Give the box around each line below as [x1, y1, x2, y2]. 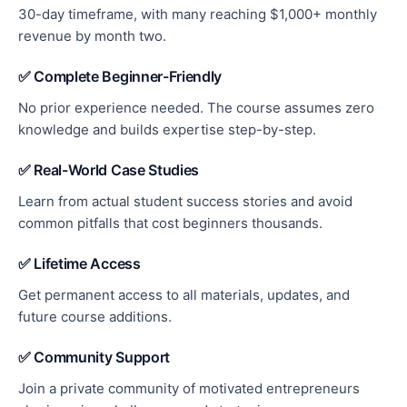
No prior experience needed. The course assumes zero [18, 98, 374, 116]
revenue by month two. [18, 26, 166, 45]
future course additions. [18, 307, 172, 325]
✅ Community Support [18, 347, 170, 366]
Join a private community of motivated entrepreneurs [18, 379, 360, 397]
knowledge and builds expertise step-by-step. [18, 120, 316, 138]
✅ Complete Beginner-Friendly [18, 66, 223, 85]
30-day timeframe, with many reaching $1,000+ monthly [18, 5, 377, 23]
